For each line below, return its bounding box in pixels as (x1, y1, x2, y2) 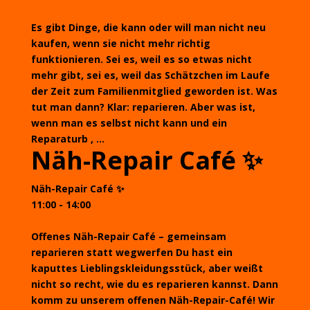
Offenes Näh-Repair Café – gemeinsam (30, 230, 226, 243)
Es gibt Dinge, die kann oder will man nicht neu (30, 21, 266, 34)
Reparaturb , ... (30, 132, 104, 145)
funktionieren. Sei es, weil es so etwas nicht (30, 53, 252, 66)
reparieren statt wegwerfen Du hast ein (30, 246, 232, 259)
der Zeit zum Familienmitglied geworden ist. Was (30, 84, 277, 98)
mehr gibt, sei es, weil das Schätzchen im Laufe (30, 69, 270, 82)
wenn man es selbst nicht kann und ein (30, 116, 227, 129)
